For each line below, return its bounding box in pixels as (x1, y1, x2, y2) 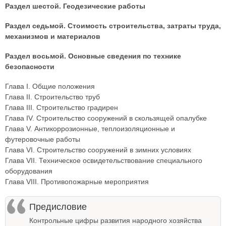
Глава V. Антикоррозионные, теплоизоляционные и (5, 125, 175, 133)
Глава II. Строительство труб (5, 93, 100, 101)
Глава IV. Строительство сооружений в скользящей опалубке (5, 114, 207, 122)
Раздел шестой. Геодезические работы (5, 2, 145, 10)
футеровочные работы (5, 135, 80, 143)
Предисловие (29, 202, 87, 212)
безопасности (5, 63, 54, 71)
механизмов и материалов (5, 32, 100, 40)
